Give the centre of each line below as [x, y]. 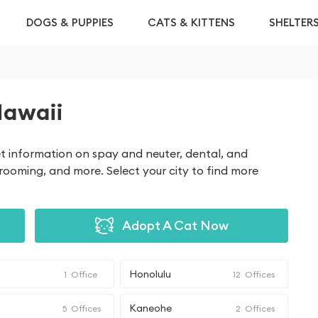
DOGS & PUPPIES [70, 22]
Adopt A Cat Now [175, 225]
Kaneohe [150, 308]
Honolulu [150, 274]
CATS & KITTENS [191, 22]
